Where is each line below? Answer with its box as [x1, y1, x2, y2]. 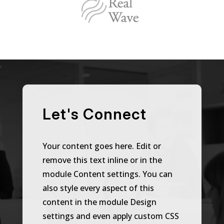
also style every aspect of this [42, 182, 154, 193]
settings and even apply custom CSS [42, 210, 179, 221]
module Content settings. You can [42, 168, 172, 179]
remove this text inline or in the [42, 154, 162, 165]
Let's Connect [42, 104, 146, 123]
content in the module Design [42, 196, 156, 207]
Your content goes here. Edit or [42, 140, 161, 151]
